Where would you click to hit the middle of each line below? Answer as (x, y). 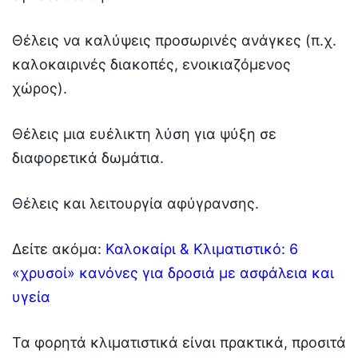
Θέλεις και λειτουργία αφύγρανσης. (135, 203)
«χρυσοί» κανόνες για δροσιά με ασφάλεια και (173, 272)
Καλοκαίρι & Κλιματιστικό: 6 (202, 249)
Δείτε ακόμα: (59, 249)
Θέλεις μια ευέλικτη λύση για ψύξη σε (144, 133)
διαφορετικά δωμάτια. (88, 157)
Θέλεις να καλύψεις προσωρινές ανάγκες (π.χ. (174, 40)
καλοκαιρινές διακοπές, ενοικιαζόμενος (151, 64)
